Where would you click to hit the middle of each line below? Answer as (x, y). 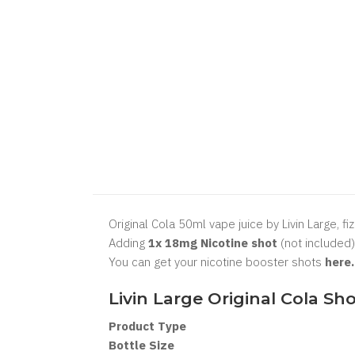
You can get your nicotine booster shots (217, 262)
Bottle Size (141, 345)
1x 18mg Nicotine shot (213, 243)
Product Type (147, 326)
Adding (128, 243)
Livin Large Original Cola (216, 298)
